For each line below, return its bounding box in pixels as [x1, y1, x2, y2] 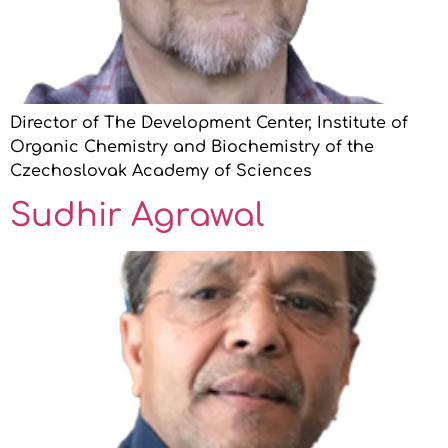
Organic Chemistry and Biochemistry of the [10, 137, 374, 156]
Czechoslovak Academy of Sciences [10, 161, 312, 180]
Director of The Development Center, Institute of [10, 113, 408, 132]
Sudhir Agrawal [10, 198, 264, 234]
